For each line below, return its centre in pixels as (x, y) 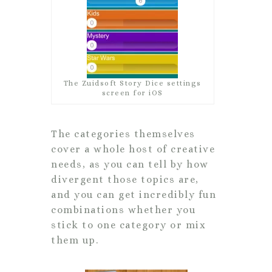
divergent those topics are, (125, 179)
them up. (75, 240)
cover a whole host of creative (133, 149)
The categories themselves (123, 134)
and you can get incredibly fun (134, 194)
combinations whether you (123, 209)
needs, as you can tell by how (130, 164)
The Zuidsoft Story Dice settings (132, 83)
